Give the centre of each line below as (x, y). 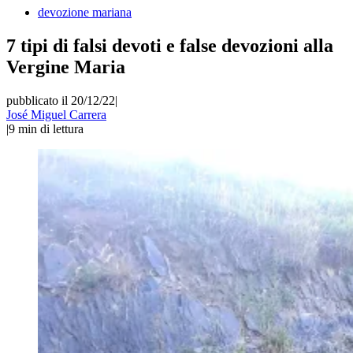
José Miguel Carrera (56, 114)
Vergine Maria (66, 67)
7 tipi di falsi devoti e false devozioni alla (170, 45)
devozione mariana (85, 12)
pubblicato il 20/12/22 (61, 100)
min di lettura (51, 128)
